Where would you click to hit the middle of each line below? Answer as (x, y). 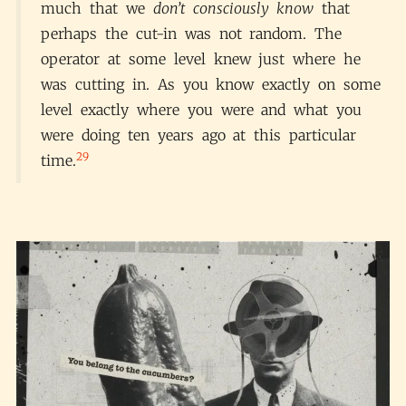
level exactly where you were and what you (201, 110)
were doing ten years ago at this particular (198, 135)
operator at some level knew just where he (201, 59)
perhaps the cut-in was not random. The (192, 34)
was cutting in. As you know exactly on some (211, 85)
